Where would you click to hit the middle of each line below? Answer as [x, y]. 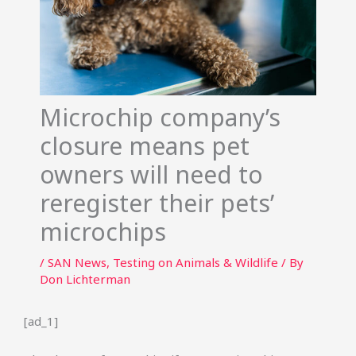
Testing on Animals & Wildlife [195, 262]
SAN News [77, 262]
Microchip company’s [160, 117]
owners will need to [151, 174]
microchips [103, 232]
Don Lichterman [85, 279]
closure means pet [145, 146]
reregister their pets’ [157, 203]
